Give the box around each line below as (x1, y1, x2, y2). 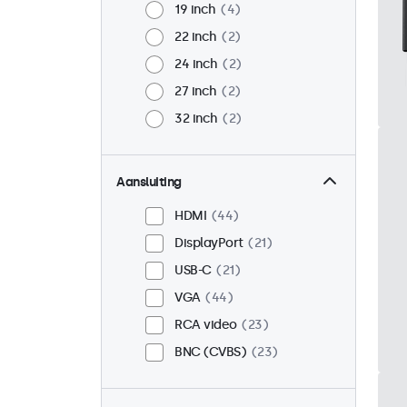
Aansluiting (116, 174, 182, 191)
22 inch (174, 29, 217, 45)
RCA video (174, 317, 237, 333)
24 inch (174, 56, 218, 73)
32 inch (174, 111, 218, 127)
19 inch (174, 2, 216, 18)
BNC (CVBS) (174, 344, 246, 361)
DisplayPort (174, 235, 243, 252)
